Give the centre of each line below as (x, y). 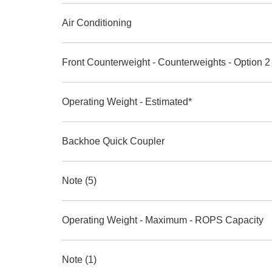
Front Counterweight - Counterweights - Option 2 (166, 62)
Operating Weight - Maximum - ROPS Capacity (163, 220)
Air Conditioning (97, 23)
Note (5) (79, 181)
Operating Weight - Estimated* (127, 102)
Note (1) (79, 260)
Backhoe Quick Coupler (113, 141)
